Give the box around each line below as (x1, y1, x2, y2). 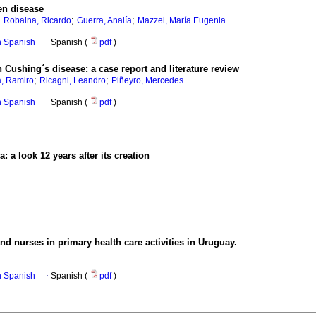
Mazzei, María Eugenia (138, 16, 226, 26)
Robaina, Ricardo (4, 16, 71, 26)
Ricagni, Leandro (39, 75, 106, 86)
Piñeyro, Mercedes (111, 75, 183, 86)
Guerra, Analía (77, 16, 132, 26)
